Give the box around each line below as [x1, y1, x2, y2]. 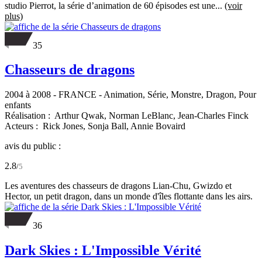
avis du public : [5, 141, 61, 151]
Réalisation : [5, 111, 53, 121]
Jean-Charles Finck [178, 111, 249, 121]
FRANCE [58, 89, 96, 100]
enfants [5, 100, 31, 111]
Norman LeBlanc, [109, 111, 178, 121]
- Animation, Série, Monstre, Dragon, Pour [96, 89, 256, 100]
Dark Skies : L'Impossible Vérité [5, 243, 201, 258]
